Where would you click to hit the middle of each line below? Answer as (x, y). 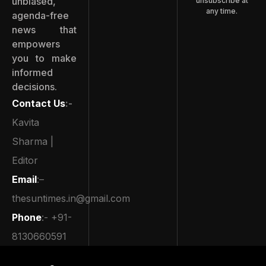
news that (44, 29)
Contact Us (39, 103)
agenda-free (40, 15)
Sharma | (33, 141)
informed (32, 72)
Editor (26, 160)
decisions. (34, 86)
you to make (44, 58)
